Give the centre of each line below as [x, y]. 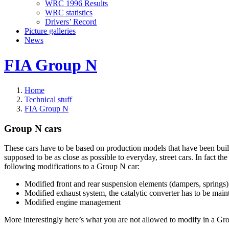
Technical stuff [48, 99]
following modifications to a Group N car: [72, 167]
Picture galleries [50, 31]
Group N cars [33, 128]
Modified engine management [73, 202]
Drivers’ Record [71, 22]
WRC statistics [69, 13]
